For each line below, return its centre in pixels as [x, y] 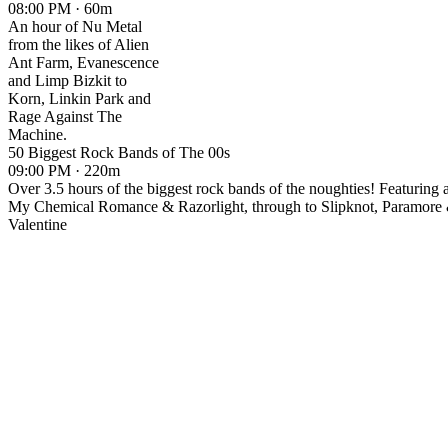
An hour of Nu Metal [75, 27]
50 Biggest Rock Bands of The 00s [119, 153]
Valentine [37, 225]
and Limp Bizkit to [67, 81]
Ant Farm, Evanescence [83, 63]
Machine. [37, 135]
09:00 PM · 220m [64, 171]
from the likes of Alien [78, 45]
